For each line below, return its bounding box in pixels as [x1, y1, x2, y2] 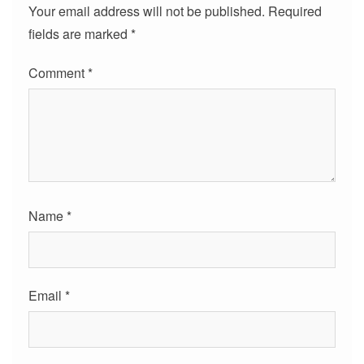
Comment [28, 63, 88, 82]
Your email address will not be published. [28, 2, 265, 20]
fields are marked [28, 24, 131, 43]
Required [268, 2, 322, 20]
